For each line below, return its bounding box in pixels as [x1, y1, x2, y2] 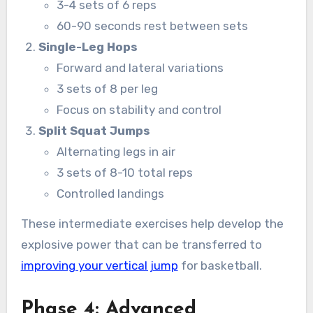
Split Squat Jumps [38, 123, 151, 138]
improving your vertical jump [20, 258, 178, 272]
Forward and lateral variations [56, 60, 224, 75]
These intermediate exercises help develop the [20, 216, 284, 231]
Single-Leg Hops [38, 39, 138, 54]
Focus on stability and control [56, 102, 221, 117]
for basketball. [177, 258, 262, 272]
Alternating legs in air [56, 144, 175, 159]
